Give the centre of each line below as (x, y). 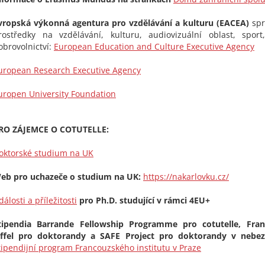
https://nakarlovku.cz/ (186, 177)
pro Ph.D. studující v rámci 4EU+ (145, 200)
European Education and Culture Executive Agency (154, 46)
